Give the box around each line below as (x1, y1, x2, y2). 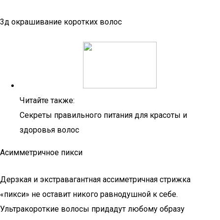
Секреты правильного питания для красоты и (20, 110, 187, 120)
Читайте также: (20, 96, 75, 105)
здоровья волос (20, 125, 79, 135)
